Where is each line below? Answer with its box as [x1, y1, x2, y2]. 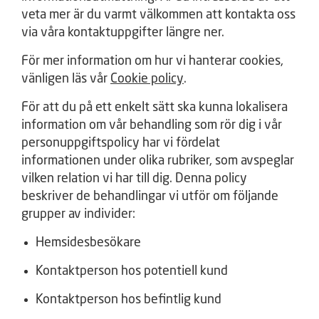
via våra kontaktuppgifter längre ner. [21, 26, 224, 39]
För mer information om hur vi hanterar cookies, [21, 55, 283, 68]
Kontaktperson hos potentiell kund [36, 265, 228, 278]
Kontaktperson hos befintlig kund [36, 293, 221, 306]
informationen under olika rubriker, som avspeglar [21, 155, 294, 167]
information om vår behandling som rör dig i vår [21, 119, 282, 132]
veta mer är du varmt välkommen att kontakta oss [21, 9, 296, 21]
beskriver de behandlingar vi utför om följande [21, 190, 278, 203]
